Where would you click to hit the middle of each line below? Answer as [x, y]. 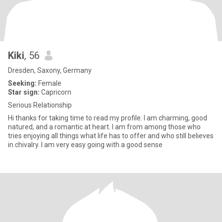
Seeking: [22, 83]
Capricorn [55, 92]
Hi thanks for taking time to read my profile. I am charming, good [108, 118]
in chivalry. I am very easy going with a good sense [85, 145]
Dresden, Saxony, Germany [50, 70]
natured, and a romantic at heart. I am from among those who [104, 127]
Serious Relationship [40, 105]
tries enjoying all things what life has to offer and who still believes [111, 136]
